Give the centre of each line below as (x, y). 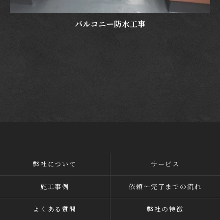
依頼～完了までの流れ (165, 186)
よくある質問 (55, 209)
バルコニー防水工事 (110, 24)
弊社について (55, 164)
